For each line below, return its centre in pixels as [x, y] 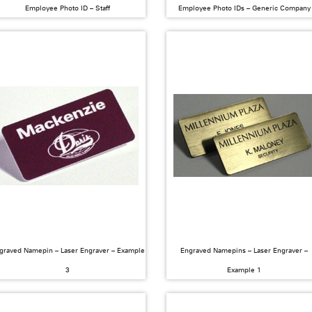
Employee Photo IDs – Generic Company [244, 7]
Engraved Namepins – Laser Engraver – [244, 250]
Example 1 [244, 269]
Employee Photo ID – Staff [68, 7]
